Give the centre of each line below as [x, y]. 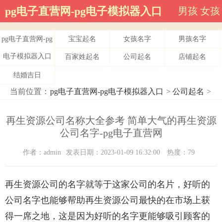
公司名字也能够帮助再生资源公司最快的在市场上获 [108, 200]
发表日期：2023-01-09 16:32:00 [114, 153]
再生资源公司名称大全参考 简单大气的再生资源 [111, 121]
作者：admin [42, 153]
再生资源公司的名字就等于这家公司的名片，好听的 [108, 185]
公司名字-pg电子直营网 [111, 133]
